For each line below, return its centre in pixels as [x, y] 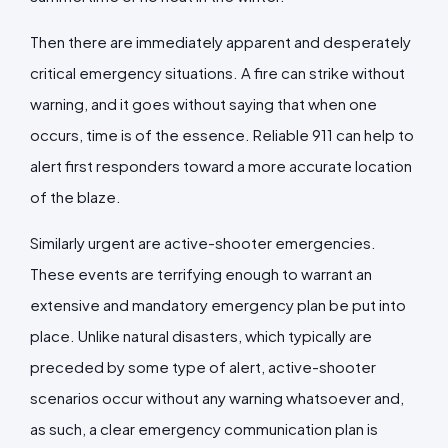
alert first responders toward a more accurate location [221, 165]
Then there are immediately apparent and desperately [220, 41]
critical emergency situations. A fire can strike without [217, 72]
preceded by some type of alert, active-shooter [203, 366]
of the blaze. [77, 196]
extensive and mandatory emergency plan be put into [218, 304]
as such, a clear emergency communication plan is [204, 428]
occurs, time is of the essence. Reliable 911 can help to [222, 134]
